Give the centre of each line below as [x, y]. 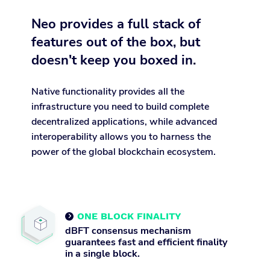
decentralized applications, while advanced [124, 122]
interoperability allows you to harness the [121, 137]
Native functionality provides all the [108, 92]
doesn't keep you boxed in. [114, 60]
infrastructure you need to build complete [120, 107]
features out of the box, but [116, 42]
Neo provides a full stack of [116, 24]
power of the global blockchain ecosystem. [124, 152]
